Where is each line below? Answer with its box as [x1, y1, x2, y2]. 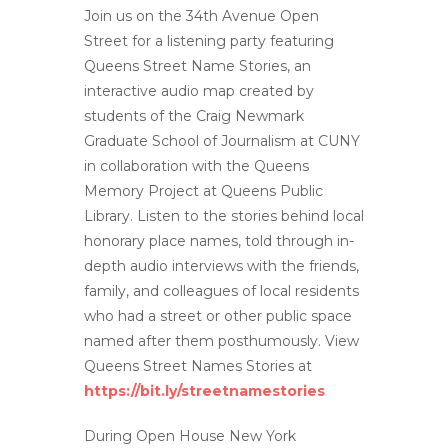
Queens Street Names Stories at [84, 356, 312, 375]
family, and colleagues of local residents [84, 281, 359, 300]
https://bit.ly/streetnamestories [84, 381, 325, 400]
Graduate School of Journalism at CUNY [84, 131, 360, 150]
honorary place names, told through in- [84, 231, 354, 250]
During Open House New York [84, 426, 296, 445]
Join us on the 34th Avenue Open [84, 6, 319, 25]
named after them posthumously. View [84, 331, 359, 350]
